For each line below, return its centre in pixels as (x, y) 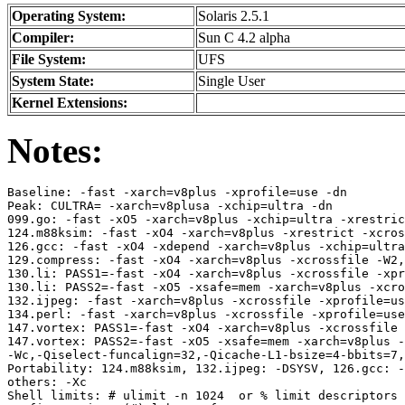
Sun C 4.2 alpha (244, 38)
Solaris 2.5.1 (234, 16)
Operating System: (69, 16)
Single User (231, 81)
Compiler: (43, 38)
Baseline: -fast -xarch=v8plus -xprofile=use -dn (177, 193)
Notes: (55, 151)
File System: (49, 60)
